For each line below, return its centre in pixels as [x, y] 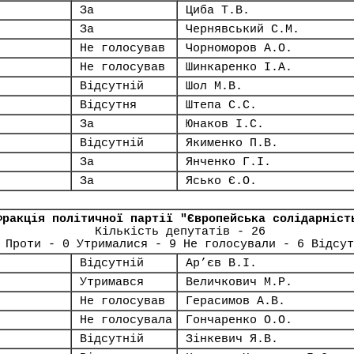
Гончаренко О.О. [239, 320]
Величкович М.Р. [239, 282]
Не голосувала [126, 320]
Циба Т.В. [218, 10]
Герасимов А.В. [235, 301]
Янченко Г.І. [228, 162]
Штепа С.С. [221, 105]
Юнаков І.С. [225, 124]
